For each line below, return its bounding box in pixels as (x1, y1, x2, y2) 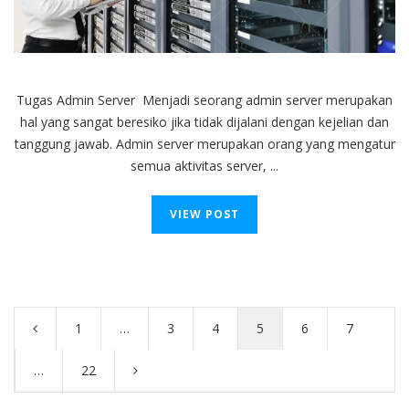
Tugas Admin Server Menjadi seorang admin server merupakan (16, 90, 393, 109)
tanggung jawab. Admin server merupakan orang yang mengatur (14, 134, 395, 152)
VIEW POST (170, 205, 239, 222)
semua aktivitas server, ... (131, 156, 278, 174)
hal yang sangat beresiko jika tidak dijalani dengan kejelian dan (20, 112, 389, 131)
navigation (13, 282, 158, 317)
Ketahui (267, 67, 312, 85)
